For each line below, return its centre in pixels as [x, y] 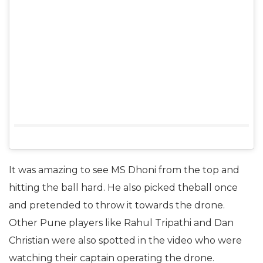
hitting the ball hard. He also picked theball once [123, 187]
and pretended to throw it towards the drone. [117, 205]
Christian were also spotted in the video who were [125, 240]
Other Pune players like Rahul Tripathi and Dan [121, 222]
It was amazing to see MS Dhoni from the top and [124, 170]
